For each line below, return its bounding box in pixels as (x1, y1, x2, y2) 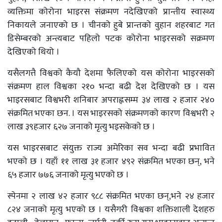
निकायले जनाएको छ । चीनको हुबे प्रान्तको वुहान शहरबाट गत (7, 18, 215, 33)
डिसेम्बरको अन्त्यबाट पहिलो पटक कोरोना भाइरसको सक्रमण (7, 31, 215, 46)
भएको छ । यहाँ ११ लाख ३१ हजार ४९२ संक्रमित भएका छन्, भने (7, 154, 215, 169)
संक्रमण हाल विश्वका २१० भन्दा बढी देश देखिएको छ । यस (7, 79, 215, 94)
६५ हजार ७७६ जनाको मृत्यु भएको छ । (7, 167, 129, 182)
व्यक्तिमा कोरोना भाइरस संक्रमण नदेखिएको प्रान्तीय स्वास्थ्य (7, 4, 215, 19)
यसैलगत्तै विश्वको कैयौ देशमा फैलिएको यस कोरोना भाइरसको (7, 66, 215, 81)
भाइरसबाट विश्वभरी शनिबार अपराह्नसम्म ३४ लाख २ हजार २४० (7, 93, 215, 108)
